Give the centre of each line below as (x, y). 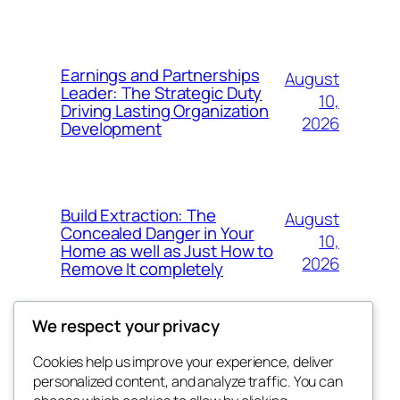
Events (327, 379)
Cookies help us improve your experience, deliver (184, 361)
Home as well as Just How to (167, 250)
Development (111, 128)
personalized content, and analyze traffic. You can (188, 381)
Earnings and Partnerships (160, 75)
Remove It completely (142, 268)
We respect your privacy (126, 325)
